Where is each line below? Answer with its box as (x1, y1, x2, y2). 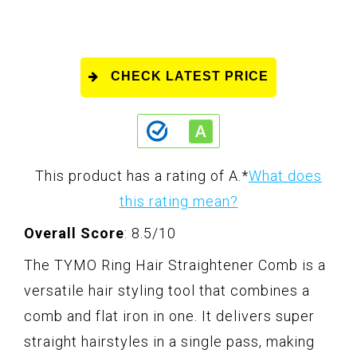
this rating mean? (119, 193, 238, 210)
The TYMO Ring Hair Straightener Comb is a (24, 257, 326, 274)
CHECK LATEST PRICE (111, 69, 269, 84)
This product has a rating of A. (35, 167, 241, 185)
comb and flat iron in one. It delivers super (24, 308, 315, 325)
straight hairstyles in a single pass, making (24, 333, 315, 351)
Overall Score (24, 225, 124, 242)
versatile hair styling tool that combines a (24, 282, 310, 300)
